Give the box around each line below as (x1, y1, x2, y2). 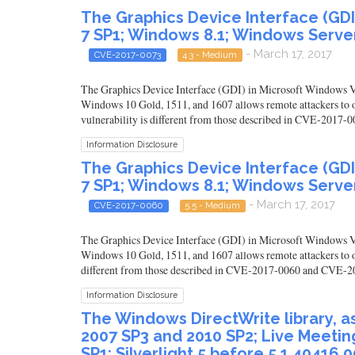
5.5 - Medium (185, 200, 241, 211)
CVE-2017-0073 (94, 48, 161, 60)
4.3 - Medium (182, 48, 238, 60)
